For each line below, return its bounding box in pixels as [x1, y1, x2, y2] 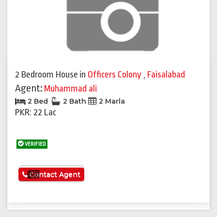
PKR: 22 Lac [15, 107, 56, 118]
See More [39, 170, 78, 180]
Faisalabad [147, 69, 185, 80]
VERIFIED [24, 141, 46, 148]
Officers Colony [88, 69, 143, 80]
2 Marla [97, 97, 125, 106]
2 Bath [61, 97, 88, 106]
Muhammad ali [44, 83, 97, 94]
